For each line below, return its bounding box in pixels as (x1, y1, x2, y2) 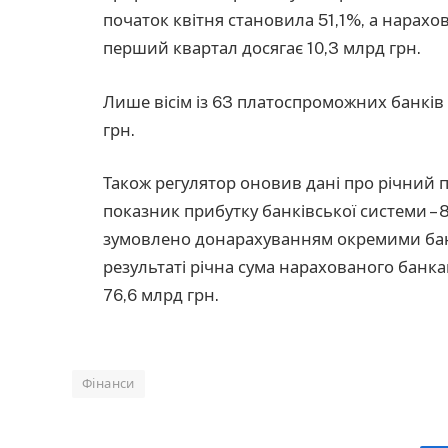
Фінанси (82, 375, 135, 391)
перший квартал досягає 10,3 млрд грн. (103, 38, 421, 59)
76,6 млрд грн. (103, 285, 219, 306)
